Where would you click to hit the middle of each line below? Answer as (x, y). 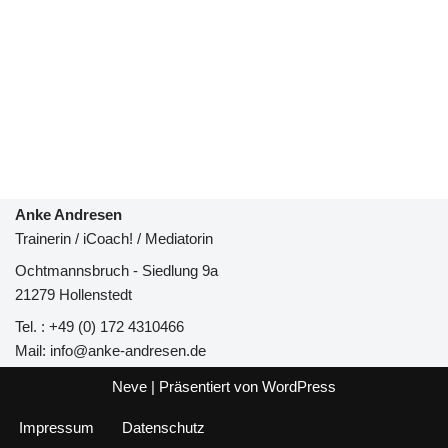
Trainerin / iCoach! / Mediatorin (114, 238)
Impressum (56, 427)
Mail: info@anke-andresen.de (110, 350)
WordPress (299, 386)
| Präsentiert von (204, 386)
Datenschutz (163, 427)
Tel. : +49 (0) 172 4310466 (99, 326)
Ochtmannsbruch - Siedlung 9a (116, 270)
